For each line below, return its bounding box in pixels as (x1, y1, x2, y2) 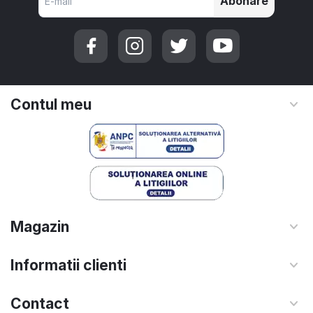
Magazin (10, 218, 69, 236)
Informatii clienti (10, 256, 126, 275)
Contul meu (10, 96, 92, 114)
